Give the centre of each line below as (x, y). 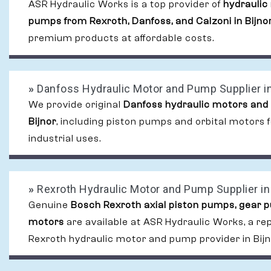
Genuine (50, 205)
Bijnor (42, 122)
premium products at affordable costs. (121, 38)
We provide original (76, 105)
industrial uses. (65, 139)
